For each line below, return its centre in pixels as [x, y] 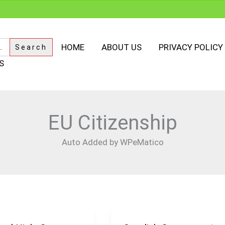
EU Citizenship [113, 123]
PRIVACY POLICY [191, 47]
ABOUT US [122, 47]
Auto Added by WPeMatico [113, 142]
